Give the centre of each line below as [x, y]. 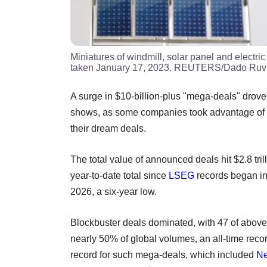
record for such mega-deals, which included [163, 254]
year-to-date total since [119, 175]
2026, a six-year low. [115, 191]
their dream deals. [108, 128]
